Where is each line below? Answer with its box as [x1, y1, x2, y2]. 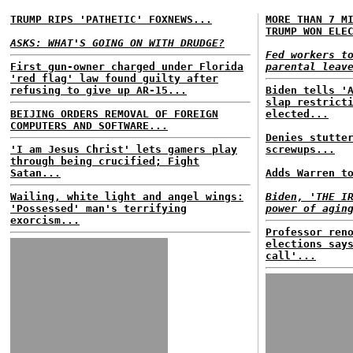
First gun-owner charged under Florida [10, 61, 243, 72]
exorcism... [10, 214, 80, 226]
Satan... [10, 167, 61, 179]
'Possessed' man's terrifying [10, 203, 187, 214]
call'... [266, 250, 316, 262]
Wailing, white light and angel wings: [10, 191, 243, 203]
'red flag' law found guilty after [10, 72, 218, 84]
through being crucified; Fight [10, 155, 199, 167]
